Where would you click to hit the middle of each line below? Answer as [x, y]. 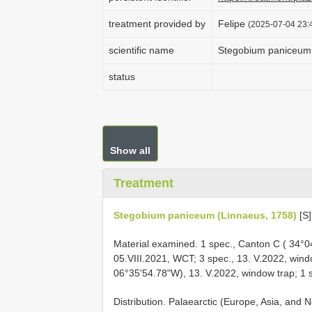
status [122, 77]
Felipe [233, 24]
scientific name [141, 50]
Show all [130, 150]
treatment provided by [157, 24]
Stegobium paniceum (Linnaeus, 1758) [205, 215]
